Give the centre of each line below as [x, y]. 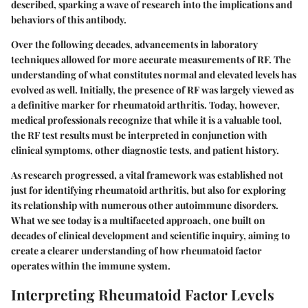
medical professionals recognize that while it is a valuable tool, [146, 120]
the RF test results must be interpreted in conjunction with [139, 135]
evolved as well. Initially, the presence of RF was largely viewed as [152, 90]
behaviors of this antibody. [69, 20]
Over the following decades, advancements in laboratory [134, 45]
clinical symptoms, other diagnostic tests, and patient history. [145, 151]
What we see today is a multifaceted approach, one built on [138, 221]
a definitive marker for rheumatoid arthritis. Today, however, [145, 105]
